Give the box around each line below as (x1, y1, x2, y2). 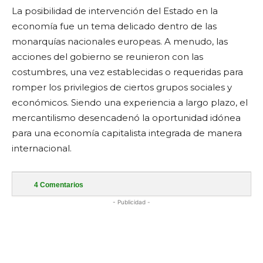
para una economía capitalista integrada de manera (12, 127, 242, 139)
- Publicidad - (113, 198, 150, 205)
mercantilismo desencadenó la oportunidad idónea (12, 112, 241, 123)
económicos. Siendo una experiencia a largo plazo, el (12, 96, 248, 108)
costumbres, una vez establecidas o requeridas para (12, 66, 243, 77)
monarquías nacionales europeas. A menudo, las (12, 35, 228, 47)
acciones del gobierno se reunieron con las (12, 50, 203, 62)
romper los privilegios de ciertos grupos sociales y (12, 81, 232, 93)
